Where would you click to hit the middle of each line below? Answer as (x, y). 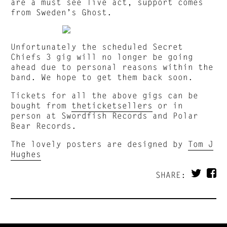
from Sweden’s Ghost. (62, 12)
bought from (41, 105)
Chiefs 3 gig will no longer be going (102, 56)
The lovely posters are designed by (100, 143)
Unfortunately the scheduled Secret (97, 46)
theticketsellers (112, 105)
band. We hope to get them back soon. (102, 77)
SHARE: (173, 174)
